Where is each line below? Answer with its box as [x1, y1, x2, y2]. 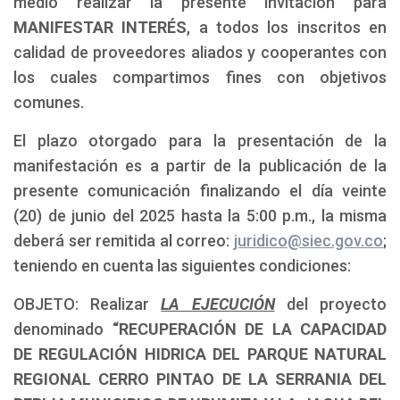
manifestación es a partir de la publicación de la [13, 156, 387, 175]
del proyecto [286, 295, 387, 313]
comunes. [13, 93, 84, 112]
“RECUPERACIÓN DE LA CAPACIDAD [104, 320, 387, 338]
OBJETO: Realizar [13, 295, 162, 313]
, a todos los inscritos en [187, 18, 387, 37]
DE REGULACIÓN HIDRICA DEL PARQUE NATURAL [13, 345, 387, 363]
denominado [13, 320, 104, 338]
